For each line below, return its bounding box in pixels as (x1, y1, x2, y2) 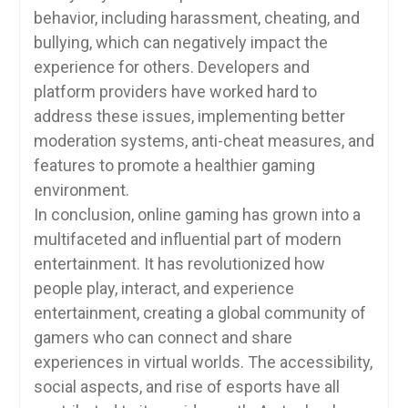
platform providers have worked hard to (33, 82, 317, 101)
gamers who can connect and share (33, 328, 292, 347)
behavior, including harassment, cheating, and (33, 8, 360, 27)
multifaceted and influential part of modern (33, 229, 342, 249)
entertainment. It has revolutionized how (33, 254, 325, 273)
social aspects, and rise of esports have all (33, 377, 340, 396)
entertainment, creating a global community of (33, 303, 366, 322)
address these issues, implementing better (33, 107, 345, 126)
